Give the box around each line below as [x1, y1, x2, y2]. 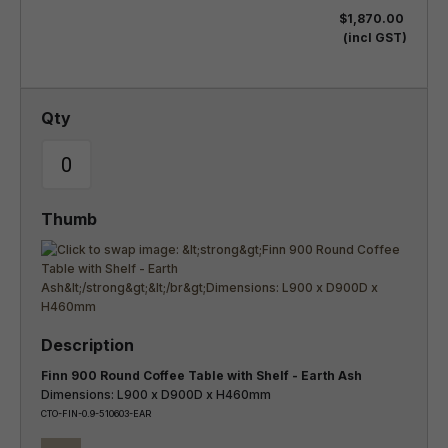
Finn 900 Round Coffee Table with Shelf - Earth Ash [338, 368, 362, 383]
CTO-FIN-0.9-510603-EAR [41, 408, 151, 419]
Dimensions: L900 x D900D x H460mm [41, 387, 271, 402]
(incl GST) [343, 30, 407, 45]
